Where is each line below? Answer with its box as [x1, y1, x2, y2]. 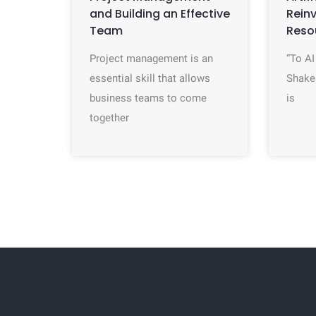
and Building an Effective [90, 6, 230, 22]
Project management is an [90, 52, 213, 65]
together [90, 111, 129, 124]
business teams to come [90, 92, 207, 104]
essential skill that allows [90, 72, 210, 85]
